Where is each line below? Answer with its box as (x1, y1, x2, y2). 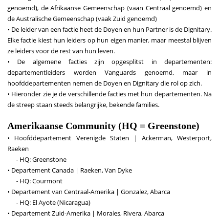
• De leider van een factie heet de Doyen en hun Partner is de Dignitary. (7, 25, 212, 34)
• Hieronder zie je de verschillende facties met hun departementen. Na (7, 89, 212, 98)
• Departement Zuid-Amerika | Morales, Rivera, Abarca (7, 209, 164, 218)
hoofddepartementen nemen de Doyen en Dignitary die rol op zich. (7, 79, 202, 88)
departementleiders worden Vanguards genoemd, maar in (7, 68, 212, 77)
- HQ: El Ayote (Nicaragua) (7, 198, 90, 207)
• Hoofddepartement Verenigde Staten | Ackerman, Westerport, (7, 133, 212, 142)
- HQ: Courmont (7, 176, 63, 185)
